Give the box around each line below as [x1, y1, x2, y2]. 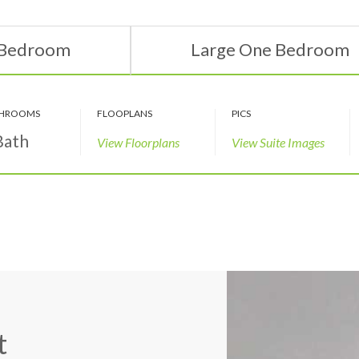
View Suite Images [231, 135, 325, 151]
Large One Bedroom [190, 38, 349, 61]
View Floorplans [96, 135, 179, 151]
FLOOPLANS [96, 107, 152, 120]
